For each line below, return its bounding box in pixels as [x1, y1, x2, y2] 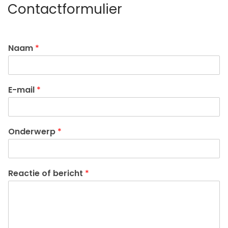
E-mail [8, 84, 37, 96]
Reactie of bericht [8, 167, 85, 179]
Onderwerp [8, 126, 58, 137]
